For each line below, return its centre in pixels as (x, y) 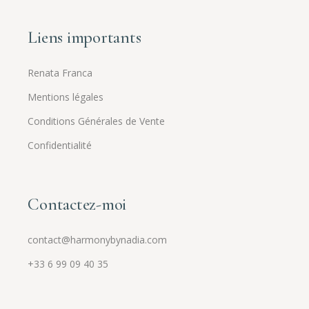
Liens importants (84, 37)
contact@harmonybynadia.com (98, 240)
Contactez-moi (77, 204)
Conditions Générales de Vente (97, 121)
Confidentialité (60, 145)
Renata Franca (60, 73)
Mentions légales (66, 97)
